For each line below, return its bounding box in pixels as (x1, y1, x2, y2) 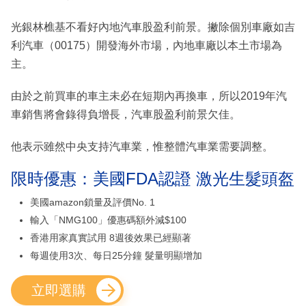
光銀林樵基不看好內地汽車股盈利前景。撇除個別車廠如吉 (11, 21, 295, 33)
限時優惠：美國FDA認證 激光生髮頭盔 (11, 169, 294, 189)
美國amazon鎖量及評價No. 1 (30, 197, 155, 208)
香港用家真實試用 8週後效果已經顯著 (30, 232, 191, 244)
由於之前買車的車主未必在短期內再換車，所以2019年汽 (11, 90, 287, 102)
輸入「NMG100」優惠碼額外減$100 (30, 214, 186, 226)
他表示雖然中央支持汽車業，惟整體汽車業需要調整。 (11, 141, 273, 153)
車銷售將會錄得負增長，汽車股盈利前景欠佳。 (11, 109, 240, 121)
